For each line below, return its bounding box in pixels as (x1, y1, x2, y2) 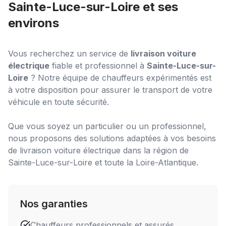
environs (8, 16, 59, 30)
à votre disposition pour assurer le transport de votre (8, 85, 212, 95)
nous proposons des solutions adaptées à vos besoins (8, 133, 216, 143)
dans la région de (121, 145, 189, 155)
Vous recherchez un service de (8, 48, 131, 59)
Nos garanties (20, 198, 88, 210)
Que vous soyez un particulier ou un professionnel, (8, 121, 206, 131)
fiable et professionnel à (49, 61, 147, 71)
